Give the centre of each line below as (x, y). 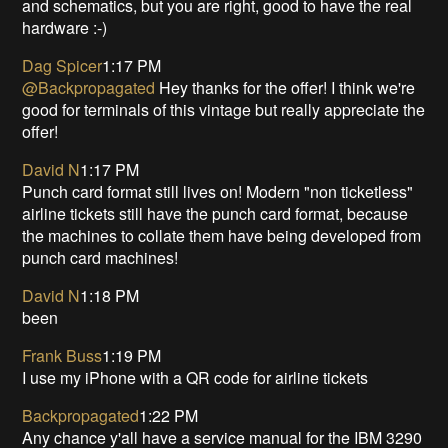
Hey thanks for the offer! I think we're (285, 87)
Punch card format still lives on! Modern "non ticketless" (218, 191)
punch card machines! (100, 257)
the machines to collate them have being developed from (222, 235)
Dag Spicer (62, 65)
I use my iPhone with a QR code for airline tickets (195, 377)
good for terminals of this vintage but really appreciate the (224, 109)
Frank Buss (62, 355)
